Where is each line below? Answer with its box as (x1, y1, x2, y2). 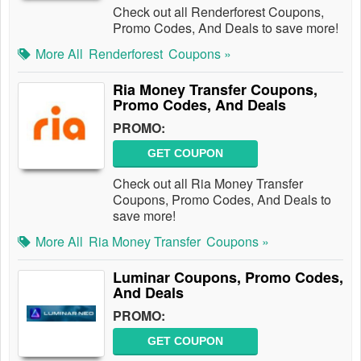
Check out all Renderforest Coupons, (113, 2, 324, 21)
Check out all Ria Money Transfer (113, 174, 303, 193)
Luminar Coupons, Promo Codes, (113, 267, 343, 288)
